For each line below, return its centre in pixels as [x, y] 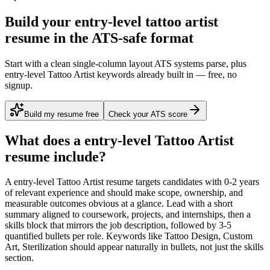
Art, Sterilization [36, 247]
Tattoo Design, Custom [209, 236]
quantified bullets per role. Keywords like [83, 236]
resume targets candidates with [164, 182]
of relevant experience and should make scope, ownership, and [124, 193]
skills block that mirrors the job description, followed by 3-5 [118, 225]
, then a [237, 215]
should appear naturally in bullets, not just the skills [165, 247]
